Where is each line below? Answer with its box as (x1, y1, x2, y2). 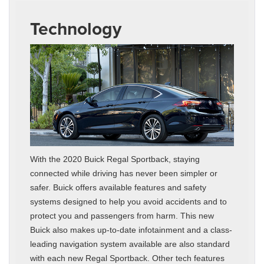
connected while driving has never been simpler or (30, 168, 217, 178)
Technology (30, 15, 121, 41)
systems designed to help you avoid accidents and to (30, 196, 227, 206)
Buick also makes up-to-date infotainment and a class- (30, 225, 232, 235)
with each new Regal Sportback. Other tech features (30, 253, 225, 263)
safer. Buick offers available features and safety (30, 182, 206, 192)
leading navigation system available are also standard (30, 239, 230, 249)
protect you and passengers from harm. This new (30, 210, 214, 220)
